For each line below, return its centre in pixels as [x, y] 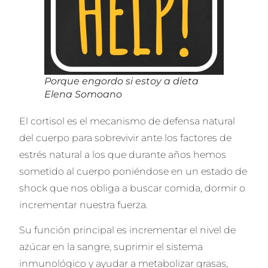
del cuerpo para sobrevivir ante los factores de [126, 138]
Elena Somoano [83, 94]
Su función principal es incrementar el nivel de [128, 230]
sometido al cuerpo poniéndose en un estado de [133, 171]
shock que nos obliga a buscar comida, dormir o [133, 188]
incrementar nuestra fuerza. [84, 205]
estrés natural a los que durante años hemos [123, 155]
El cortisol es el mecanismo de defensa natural [127, 121]
